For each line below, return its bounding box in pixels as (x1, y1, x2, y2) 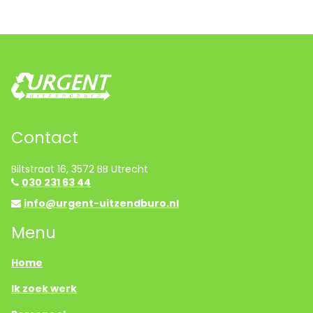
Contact (11, 126, 78, 149)
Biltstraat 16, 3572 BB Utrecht (11, 161, 154, 176)
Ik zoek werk (11, 281, 77, 296)
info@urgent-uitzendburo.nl (24, 196, 179, 210)
